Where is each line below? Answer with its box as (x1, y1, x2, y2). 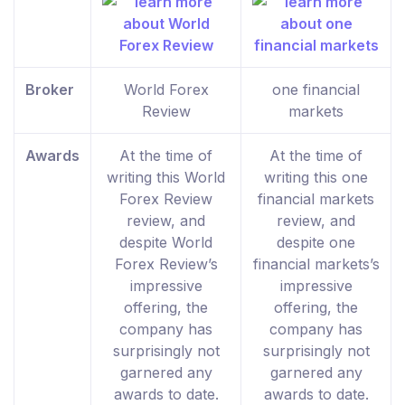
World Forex (123, 80, 209, 99)
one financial (272, 80, 360, 99)
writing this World (107, 167, 225, 186)
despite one (277, 232, 355, 251)
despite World (119, 232, 212, 251)
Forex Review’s (114, 254, 218, 273)
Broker (25, 80, 74, 99)
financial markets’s (252, 254, 380, 273)
